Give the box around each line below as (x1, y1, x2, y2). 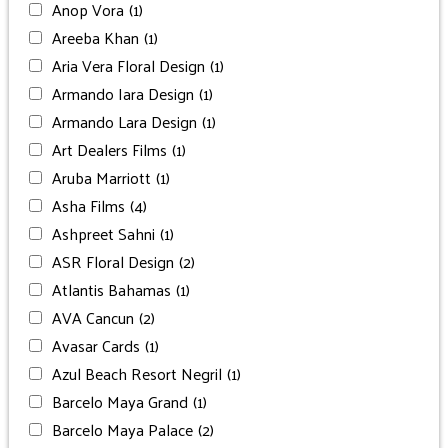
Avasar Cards (51, 330, 140, 360)
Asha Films (51, 190, 125, 220)
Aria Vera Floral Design (51, 50, 205, 80)
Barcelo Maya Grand (51, 386, 188, 416)
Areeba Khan (51, 22, 139, 52)
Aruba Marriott (51, 162, 151, 192)
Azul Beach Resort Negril (51, 358, 222, 388)
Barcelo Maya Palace (51, 414, 193, 444)
